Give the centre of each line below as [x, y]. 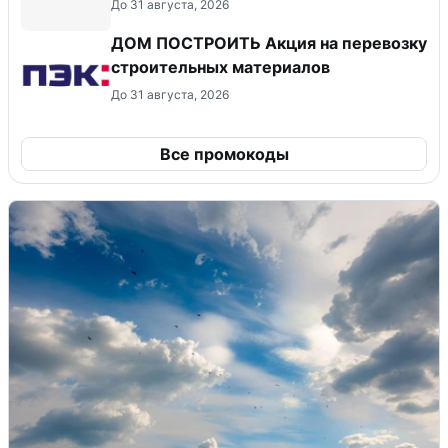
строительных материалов [220, 66]
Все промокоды [224, 153]
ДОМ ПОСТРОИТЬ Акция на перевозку [269, 42]
